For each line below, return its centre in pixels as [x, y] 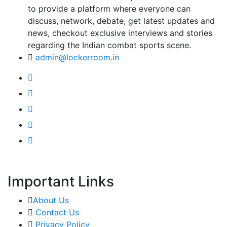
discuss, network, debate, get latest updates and [121, 21]
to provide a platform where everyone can [109, 8]
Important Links [61, 181]
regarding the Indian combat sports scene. [109, 45]
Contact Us [57, 212]
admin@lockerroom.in [77, 57]
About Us [51, 200]
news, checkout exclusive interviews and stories [120, 33]
